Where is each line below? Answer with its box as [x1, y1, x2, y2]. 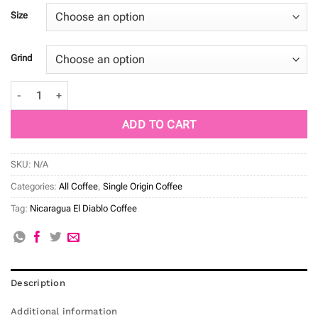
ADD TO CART [121, 117, 197, 131]
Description [11, 277, 65, 288]
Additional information [11, 305, 118, 317]
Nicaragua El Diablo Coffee [30, 203, 137, 214]
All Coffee [59, 181, 98, 192]
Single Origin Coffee [103, 181, 182, 192]
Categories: [11, 181, 59, 192]
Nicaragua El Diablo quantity [10, 82, 146, 95]
